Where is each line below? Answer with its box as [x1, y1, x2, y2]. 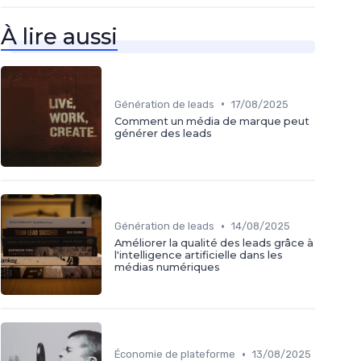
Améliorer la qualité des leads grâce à [114, 237, 313, 250]
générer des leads [114, 127, 212, 139]
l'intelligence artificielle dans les [114, 249, 283, 262]
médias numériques [114, 261, 220, 274]
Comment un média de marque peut [114, 114, 309, 127]
